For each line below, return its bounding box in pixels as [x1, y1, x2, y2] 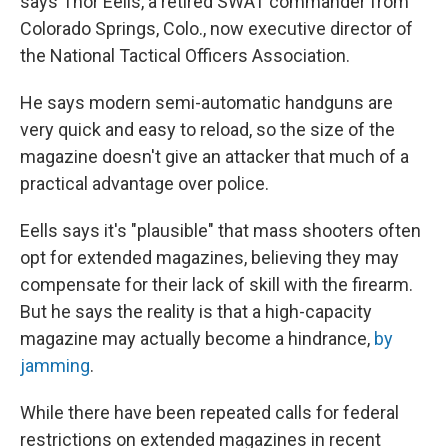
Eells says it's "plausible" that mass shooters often [20, 220, 421, 242]
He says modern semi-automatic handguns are [20, 92, 393, 114]
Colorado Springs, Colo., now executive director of [20, 18, 413, 40]
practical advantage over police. [20, 173, 269, 195]
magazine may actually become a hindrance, [20, 328, 374, 350]
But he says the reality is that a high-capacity [20, 301, 372, 323]
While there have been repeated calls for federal [20, 402, 399, 424]
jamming [20, 355, 90, 377]
